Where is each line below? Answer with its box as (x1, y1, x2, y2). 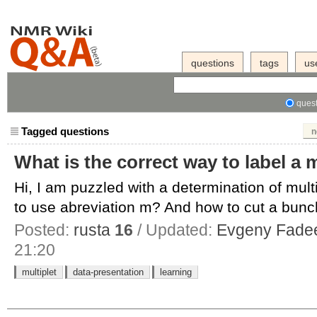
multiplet (22, 266, 57, 277)
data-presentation (73, 266, 144, 277)
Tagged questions (21, 125, 109, 137)
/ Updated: (137, 221, 217, 239)
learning (160, 266, 192, 277)
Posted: (14, 221, 74, 239)
